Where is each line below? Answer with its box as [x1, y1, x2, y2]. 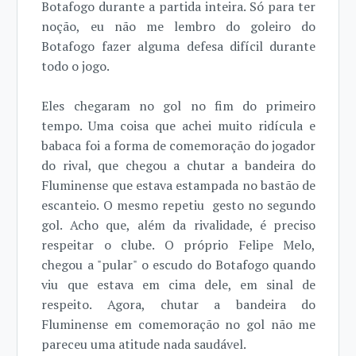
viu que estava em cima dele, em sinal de [41, 276, 316, 293]
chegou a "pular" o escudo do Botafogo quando [41, 256, 316, 273]
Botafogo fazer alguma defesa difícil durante [41, 37, 316, 55]
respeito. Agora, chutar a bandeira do [41, 296, 316, 313]
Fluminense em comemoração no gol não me [41, 315, 316, 333]
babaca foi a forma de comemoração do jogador [41, 137, 316, 154]
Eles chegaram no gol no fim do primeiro [41, 97, 316, 114]
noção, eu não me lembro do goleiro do [41, 17, 316, 35]
